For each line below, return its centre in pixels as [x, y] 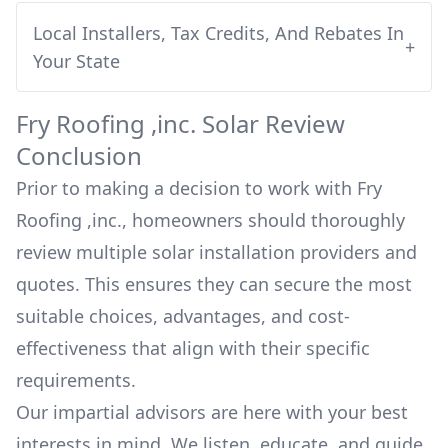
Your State [76, 61]
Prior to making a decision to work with [186, 188]
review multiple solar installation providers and [216, 252]
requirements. [76, 380]
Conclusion [79, 155]
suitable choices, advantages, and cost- [183, 316]
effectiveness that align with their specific [193, 348]
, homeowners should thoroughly [263, 220]
